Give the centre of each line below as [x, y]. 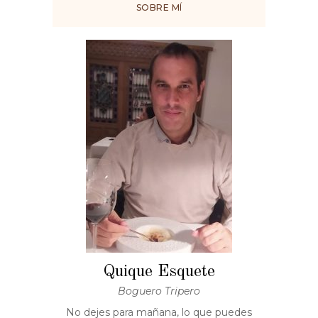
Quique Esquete [159, 272]
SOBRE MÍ [159, 8]
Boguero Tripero [159, 291]
